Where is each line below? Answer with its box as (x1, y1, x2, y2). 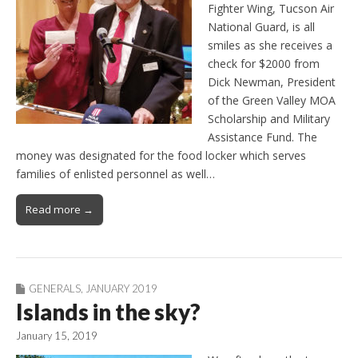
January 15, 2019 (16, 329, 97, 343)
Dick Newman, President (208, 74, 336, 90)
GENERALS (29, 282, 81, 296)
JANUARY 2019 (86, 282, 157, 296)
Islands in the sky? (16, 298, 201, 326)
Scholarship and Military (208, 111, 330, 127)
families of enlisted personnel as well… (16, 166, 215, 182)
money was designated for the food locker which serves (16, 148, 306, 164)
